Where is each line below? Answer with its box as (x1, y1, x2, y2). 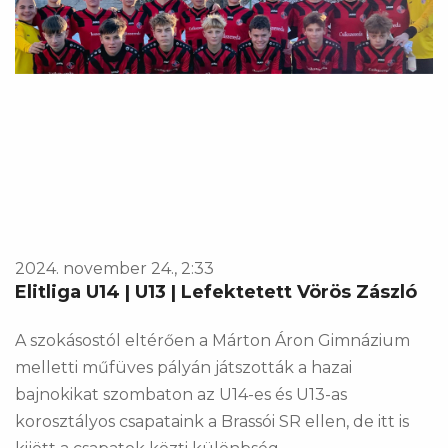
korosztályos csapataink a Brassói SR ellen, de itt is (15, 412, 409, 431)
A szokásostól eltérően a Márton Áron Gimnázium (15, 331, 410, 350)
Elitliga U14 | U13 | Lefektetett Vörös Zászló (15, 281, 417, 303)
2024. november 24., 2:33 (15, 259, 214, 278)
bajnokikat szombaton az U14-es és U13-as (15, 385, 347, 404)
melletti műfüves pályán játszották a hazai (15, 358, 352, 377)
